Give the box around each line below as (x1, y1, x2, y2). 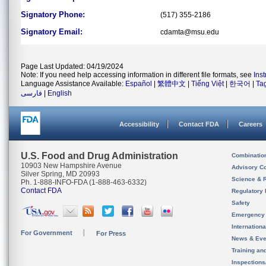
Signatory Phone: (21, 10, 85, 19)
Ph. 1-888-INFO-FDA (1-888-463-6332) (21, 178, 147, 186)
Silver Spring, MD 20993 (21, 170, 100, 178)
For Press (96, 230, 126, 237)
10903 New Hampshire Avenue (21, 161, 122, 170)
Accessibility (119, 121, 159, 128)
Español (125, 80, 152, 88)
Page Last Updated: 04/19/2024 (21, 62, 123, 71)
